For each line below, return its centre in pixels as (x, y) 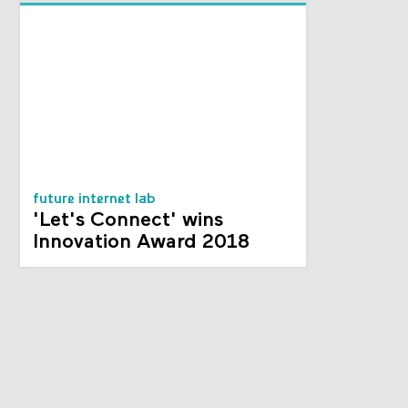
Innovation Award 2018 (142, 243)
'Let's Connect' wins (128, 221)
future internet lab (95, 200)
